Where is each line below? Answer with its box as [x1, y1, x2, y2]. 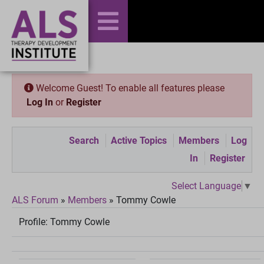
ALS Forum [12, 194, 61, 206]
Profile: [19, 216, 50, 227]
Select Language [171, 180, 241, 192]
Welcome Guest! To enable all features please [34, 82, 225, 94]
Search [69, 135, 99, 146]
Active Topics [111, 135, 167, 146]
